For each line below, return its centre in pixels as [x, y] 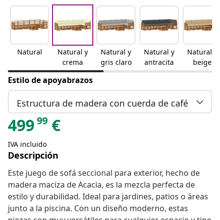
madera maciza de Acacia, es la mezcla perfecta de [101, 185]
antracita [159, 62]
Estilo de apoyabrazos [50, 80]
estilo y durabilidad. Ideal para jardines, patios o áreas [108, 197]
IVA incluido [27, 144]
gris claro [116, 62]
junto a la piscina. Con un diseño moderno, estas [98, 208]
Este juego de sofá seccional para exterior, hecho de [104, 173]
